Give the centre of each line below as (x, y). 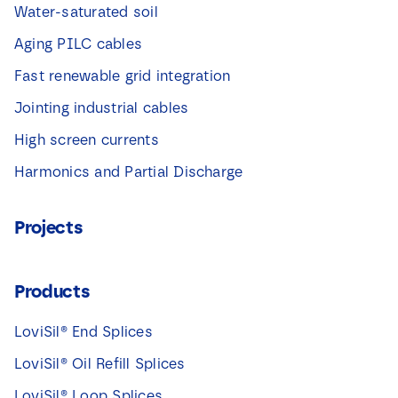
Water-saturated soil (86, 12)
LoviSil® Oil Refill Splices (99, 364)
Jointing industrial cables (101, 108)
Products (52, 292)
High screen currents (86, 140)
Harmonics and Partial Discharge (128, 172)
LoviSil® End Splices (83, 332)
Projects (48, 228)
